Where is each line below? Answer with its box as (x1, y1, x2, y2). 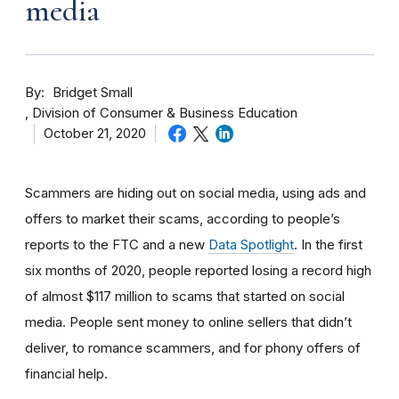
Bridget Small (53, 84, 133, 101)
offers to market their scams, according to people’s (25, 209, 340, 227)
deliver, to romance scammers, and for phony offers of (25, 338, 361, 356)
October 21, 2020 (44, 125, 146, 142)
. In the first (294, 235, 362, 253)
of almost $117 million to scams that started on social (25, 287, 345, 305)
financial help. (25, 364, 108, 382)
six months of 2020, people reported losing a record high (25, 261, 371, 279)
